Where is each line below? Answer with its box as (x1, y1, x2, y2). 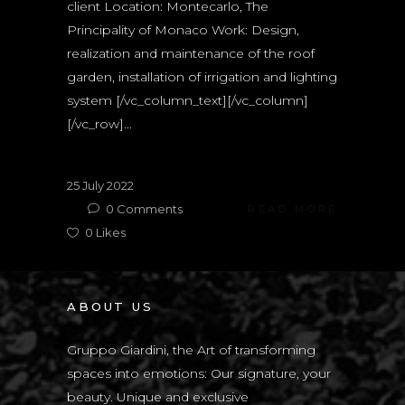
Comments (114, 202, 183, 217)
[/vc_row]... (67, 116, 132, 133)
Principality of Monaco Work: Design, (67, 22, 299, 39)
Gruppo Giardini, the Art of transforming (67, 342, 316, 359)
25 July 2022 (67, 178, 134, 193)
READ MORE (248, 202, 338, 216)
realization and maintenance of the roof (67, 45, 315, 62)
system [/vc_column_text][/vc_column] (67, 92, 308, 109)
